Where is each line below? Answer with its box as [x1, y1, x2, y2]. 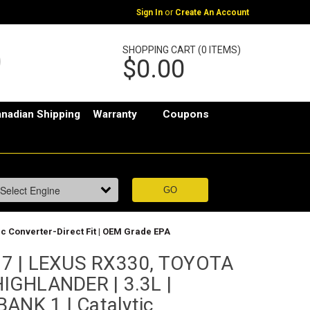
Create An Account [174, 7, 249, 17]
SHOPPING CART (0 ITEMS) [122, 44, 241, 55]
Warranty [93, 108, 138, 121]
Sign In [136, 7, 163, 17]
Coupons [163, 108, 210, 121]
